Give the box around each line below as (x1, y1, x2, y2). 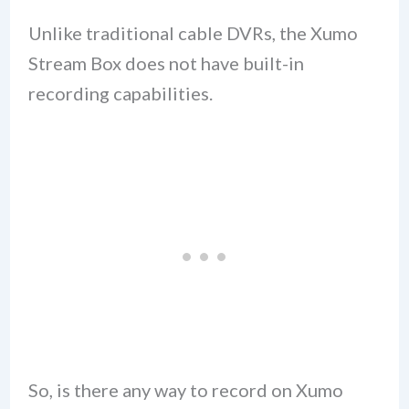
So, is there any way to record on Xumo (27, 379, 343, 402)
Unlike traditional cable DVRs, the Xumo (27, 21, 358, 44)
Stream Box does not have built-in (27, 51, 304, 74)
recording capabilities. (27, 81, 213, 104)
